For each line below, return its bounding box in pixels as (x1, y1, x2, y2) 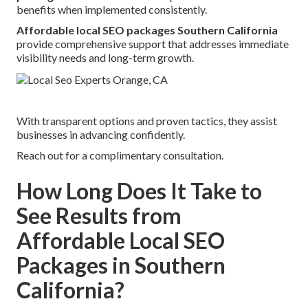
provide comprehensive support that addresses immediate (16, 37, 289, 51)
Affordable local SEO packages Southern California (16, 23, 278, 37)
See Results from (16, 202, 181, 230)
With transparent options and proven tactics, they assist (16, 114, 277, 128)
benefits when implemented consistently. (16, 3, 207, 16)
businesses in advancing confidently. (16, 128, 185, 142)
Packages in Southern (16, 252, 225, 279)
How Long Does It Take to (16, 177, 262, 205)
